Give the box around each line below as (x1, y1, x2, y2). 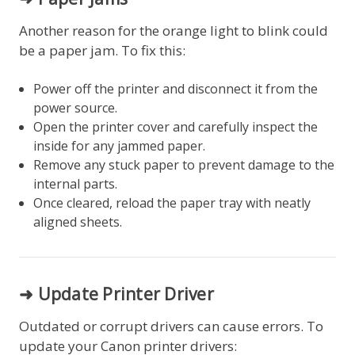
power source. (33, 98, 121, 116)
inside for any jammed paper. (33, 136, 209, 155)
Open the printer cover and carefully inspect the (33, 117, 319, 136)
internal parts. (33, 174, 121, 193)
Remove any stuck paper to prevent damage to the (33, 155, 335, 174)
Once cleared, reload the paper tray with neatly (33, 193, 311, 212)
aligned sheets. (33, 212, 123, 231)
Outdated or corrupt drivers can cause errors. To (19, 316, 323, 335)
